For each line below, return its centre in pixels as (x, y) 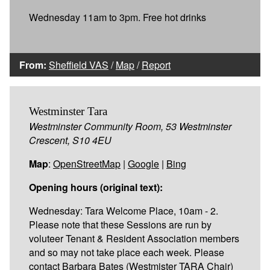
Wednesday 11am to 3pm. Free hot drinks (118, 17)
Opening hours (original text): (96, 187)
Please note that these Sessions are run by (120, 224)
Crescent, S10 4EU (70, 140)
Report (156, 64)
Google (143, 163)
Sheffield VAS (79, 64)
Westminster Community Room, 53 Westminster (130, 126)
